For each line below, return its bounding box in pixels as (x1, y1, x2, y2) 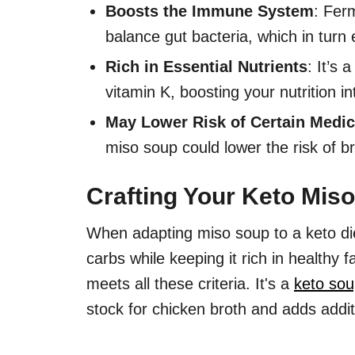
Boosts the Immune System (105, 2, 314, 21)
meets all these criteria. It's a (86, 275, 294, 293)
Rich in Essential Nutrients (105, 58, 307, 76)
